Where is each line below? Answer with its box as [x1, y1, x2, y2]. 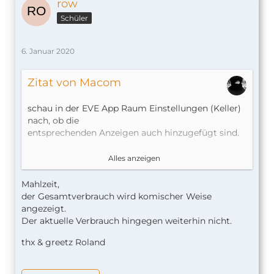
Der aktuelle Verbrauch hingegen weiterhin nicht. [21, 215, 232, 227]
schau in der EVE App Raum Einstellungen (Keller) [28, 103, 241, 114]
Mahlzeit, [21, 179, 59, 190]
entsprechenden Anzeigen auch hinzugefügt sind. [28, 127, 239, 139]
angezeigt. [21, 203, 66, 215]
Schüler [61, 13, 88, 23]
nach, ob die [28, 115, 79, 127]
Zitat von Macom [28, 76, 121, 90]
